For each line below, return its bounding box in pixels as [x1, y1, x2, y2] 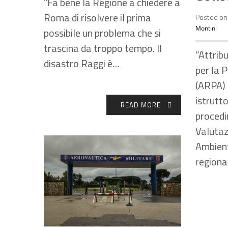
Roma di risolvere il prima [44, 10, 151, 26]
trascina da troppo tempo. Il [44, 40, 162, 56]
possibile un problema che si [44, 25, 161, 41]
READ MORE [120, 100, 161, 110]
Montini [195, 23, 217, 33]
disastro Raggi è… [44, 55, 120, 72]
